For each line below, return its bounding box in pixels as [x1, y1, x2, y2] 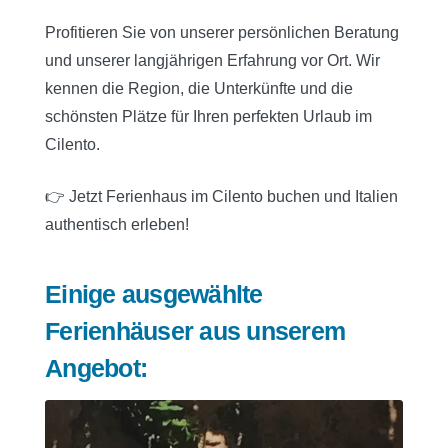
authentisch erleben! [45, 215, 189, 233]
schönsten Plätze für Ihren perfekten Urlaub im [45, 107, 372, 125]
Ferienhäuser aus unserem [45, 317, 345, 346]
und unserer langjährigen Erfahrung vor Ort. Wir [45, 51, 380, 69]
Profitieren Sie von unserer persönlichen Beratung [45, 23, 399, 41]
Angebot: [45, 354, 147, 383]
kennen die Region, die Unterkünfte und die [45, 79, 353, 97]
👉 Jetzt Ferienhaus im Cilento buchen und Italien [45, 187, 398, 205]
